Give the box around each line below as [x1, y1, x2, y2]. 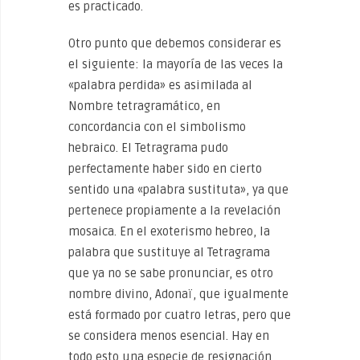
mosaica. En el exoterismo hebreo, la [68, 224, 270, 239]
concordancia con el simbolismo [68, 120, 246, 134]
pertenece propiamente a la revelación [68, 203, 280, 218]
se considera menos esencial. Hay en [68, 329, 269, 343]
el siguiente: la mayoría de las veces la [68, 57, 283, 72]
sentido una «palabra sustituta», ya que [68, 182, 288, 197]
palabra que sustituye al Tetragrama [68, 245, 270, 260]
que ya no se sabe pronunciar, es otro [68, 266, 273, 280]
